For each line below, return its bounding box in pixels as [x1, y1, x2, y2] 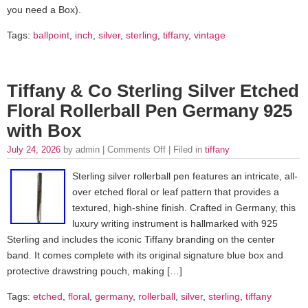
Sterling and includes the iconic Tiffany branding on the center [7, 234, 275, 245]
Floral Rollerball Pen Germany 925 [7, 100, 292, 120]
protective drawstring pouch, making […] [7, 265, 182, 277]
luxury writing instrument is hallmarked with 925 [72, 218, 278, 230]
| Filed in [166, 144, 205, 155]
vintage [194, 30, 225, 41]
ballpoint [33, 30, 69, 41]
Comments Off [107, 144, 166, 155]
